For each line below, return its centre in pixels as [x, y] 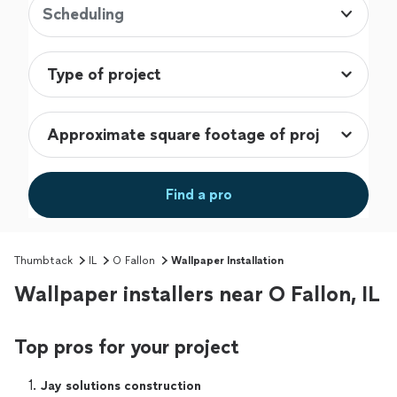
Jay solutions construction [121, 386]
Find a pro [198, 195]
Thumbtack [43, 261]
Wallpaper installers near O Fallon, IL [197, 294]
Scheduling [83, 15]
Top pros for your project [127, 347]
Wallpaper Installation [227, 261]
